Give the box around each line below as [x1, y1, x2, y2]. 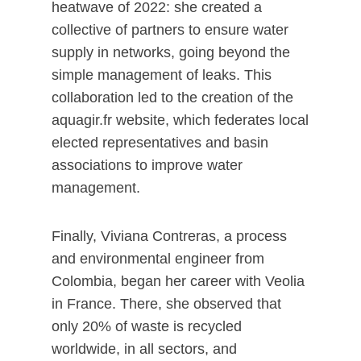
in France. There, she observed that [52, 296, 281, 312]
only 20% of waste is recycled [52, 318, 242, 334]
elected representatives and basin [52, 135, 268, 151]
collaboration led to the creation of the [52, 89, 293, 106]
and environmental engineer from [52, 251, 264, 267]
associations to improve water [52, 157, 243, 173]
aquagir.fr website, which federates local [52, 112, 309, 128]
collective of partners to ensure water [52, 22, 288, 38]
